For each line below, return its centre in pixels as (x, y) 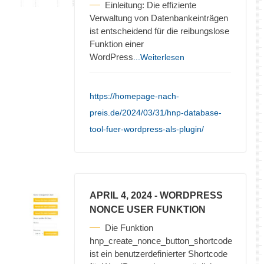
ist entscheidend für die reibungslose (159, 31)
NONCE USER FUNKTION (148, 209)
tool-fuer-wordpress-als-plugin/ (147, 129)
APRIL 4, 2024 (121, 195)
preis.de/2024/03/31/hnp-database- (156, 112)
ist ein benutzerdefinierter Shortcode (159, 253)
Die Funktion (129, 227)
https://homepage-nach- (134, 96)
